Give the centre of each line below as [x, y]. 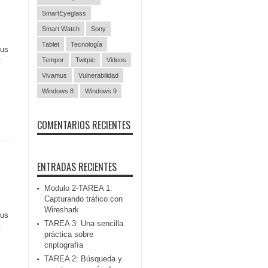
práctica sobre [69, 234]
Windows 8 [58, 91]
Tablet [51, 44]
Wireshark [62, 210]
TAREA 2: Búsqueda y [83, 259]
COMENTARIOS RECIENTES [84, 125]
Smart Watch [61, 29]
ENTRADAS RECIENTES [77, 167]
